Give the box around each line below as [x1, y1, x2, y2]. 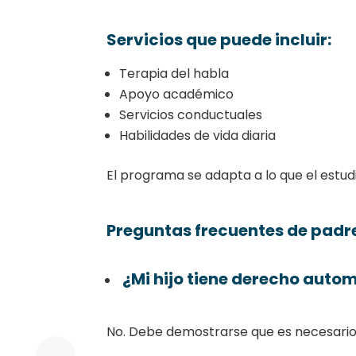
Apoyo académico [119, 84, 234, 103]
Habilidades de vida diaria [119, 126, 277, 145]
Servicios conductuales [119, 105, 263, 124]
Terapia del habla [119, 64, 230, 83]
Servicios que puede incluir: [106, 28, 332, 51]
